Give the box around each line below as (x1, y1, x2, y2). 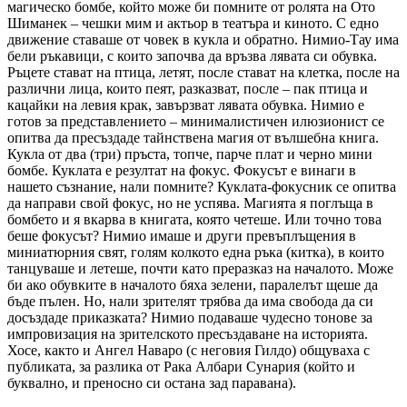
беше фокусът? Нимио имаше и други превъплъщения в (7, 227, 356, 243)
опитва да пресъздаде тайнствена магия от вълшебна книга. (7, 129, 379, 145)
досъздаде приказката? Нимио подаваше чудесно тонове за (7, 309, 372, 325)
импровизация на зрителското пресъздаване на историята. (7, 325, 368, 342)
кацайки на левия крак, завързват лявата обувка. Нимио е (7, 96, 364, 113)
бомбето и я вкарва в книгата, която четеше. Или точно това (7, 211, 382, 227)
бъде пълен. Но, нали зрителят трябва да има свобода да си (7, 293, 373, 309)
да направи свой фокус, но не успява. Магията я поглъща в (7, 194, 373, 211)
